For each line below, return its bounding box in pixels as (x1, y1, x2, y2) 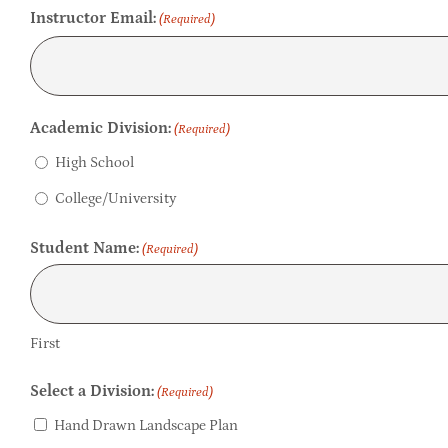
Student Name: (29, 238, 139, 257)
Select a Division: (29, 381, 154, 400)
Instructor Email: (29, 8, 156, 27)
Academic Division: (29, 118, 171, 137)
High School (54, 153, 134, 171)
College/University (54, 189, 177, 207)
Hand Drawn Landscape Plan (53, 416, 238, 434)
